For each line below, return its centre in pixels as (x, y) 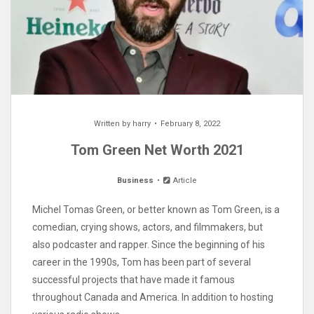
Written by (113, 124)
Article (184, 181)
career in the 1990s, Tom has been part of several (142, 262)
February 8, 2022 (190, 124)
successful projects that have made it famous (134, 280)
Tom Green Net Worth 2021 (157, 150)
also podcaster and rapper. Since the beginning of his (149, 245)
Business (135, 181)
